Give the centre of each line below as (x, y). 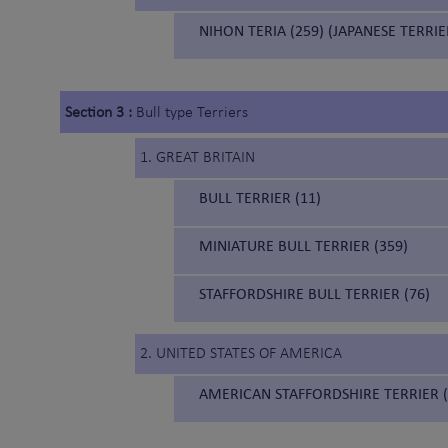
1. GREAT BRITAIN (197, 158)
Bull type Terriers (192, 113)
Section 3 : (100, 113)
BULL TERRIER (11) (260, 198)
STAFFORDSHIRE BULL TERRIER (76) (314, 294)
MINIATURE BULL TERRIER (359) (303, 246)
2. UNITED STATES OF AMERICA (241, 354)
